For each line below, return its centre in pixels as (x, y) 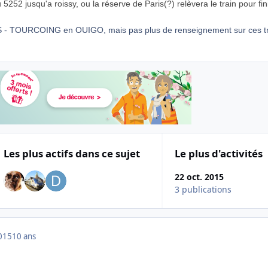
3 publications (203, 190)
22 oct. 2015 (200, 177)
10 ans (24, 237)
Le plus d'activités (219, 153)
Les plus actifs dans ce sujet (71, 153)
